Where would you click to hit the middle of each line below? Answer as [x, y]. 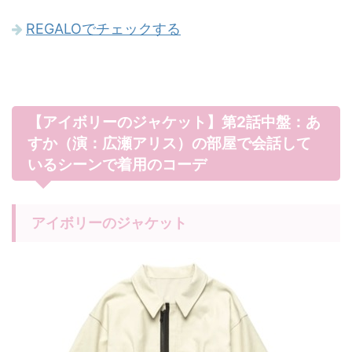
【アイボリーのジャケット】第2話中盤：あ [174, 122]
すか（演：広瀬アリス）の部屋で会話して [169, 143]
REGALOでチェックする [103, 29]
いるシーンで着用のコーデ [117, 165]
